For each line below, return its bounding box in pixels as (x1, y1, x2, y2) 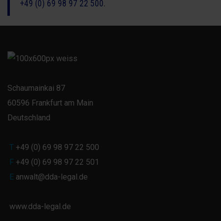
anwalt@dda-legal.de (16, 172, 88, 182)
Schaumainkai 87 (7, 83, 65, 93)
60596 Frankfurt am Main (7, 98, 93, 108)
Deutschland (7, 113, 50, 122)
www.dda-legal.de (7, 202, 71, 211)
